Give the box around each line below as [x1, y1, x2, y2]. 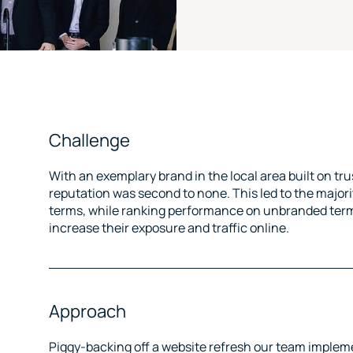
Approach [49, 299, 127, 323]
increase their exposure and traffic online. [49, 219, 290, 236]
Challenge [49, 128, 131, 152]
